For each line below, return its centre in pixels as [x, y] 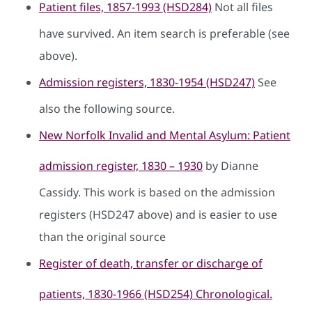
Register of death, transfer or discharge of [151, 263]
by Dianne [231, 165]
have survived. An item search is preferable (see [164, 33]
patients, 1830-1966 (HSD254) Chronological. [156, 294]
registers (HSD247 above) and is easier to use [158, 214]
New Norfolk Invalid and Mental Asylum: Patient [165, 135]
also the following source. [107, 108]
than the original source [102, 236]
